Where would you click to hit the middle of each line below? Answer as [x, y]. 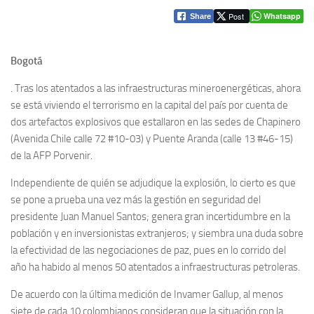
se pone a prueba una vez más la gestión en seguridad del [136, 199]
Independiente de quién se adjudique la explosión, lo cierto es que [153, 183]
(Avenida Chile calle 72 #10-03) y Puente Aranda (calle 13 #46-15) [152, 138]
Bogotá [27, 61]
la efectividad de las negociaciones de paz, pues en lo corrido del [148, 250]
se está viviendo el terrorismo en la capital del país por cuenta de [149, 105]
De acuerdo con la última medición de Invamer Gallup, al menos [147, 294]
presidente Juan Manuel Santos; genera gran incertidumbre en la [150, 216]
